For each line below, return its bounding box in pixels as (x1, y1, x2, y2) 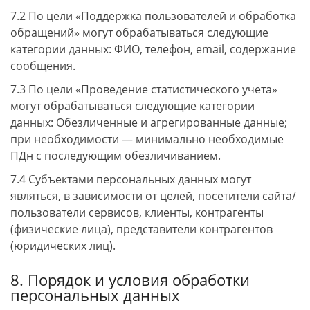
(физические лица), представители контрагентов (10, 221, 273, 237)
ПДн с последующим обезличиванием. (10, 148, 221, 163)
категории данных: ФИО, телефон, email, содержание (10, 42, 296, 57)
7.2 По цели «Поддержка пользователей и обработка (10, 8, 296, 24)
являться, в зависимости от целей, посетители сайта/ (10, 188, 296, 203)
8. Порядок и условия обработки (10, 269, 250, 291)
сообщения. (10, 58, 75, 73)
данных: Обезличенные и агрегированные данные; (10, 115, 287, 130)
